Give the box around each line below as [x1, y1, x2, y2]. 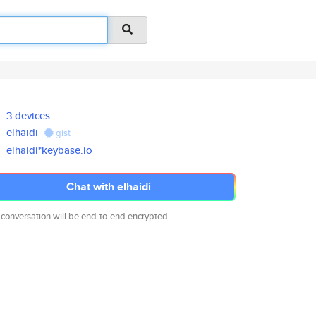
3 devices [6, 108, 51, 123]
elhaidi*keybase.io [6, 142, 93, 157]
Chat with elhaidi [66, 178, 151, 195]
